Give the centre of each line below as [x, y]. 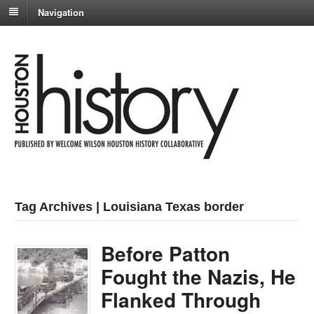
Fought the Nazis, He [199, 277]
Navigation [61, 12]
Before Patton [166, 254]
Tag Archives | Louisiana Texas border [130, 207]
